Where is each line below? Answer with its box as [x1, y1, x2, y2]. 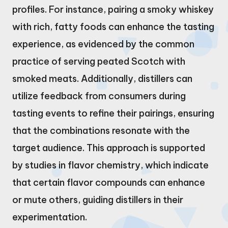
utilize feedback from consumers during [12, 90, 186, 102]
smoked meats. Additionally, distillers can [12, 72, 192, 84]
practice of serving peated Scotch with [12, 55, 185, 67]
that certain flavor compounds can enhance [12, 176, 205, 188]
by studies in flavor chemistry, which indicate [12, 159, 209, 171]
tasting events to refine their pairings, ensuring [12, 107, 214, 119]
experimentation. [12, 211, 87, 223]
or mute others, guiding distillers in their [12, 193, 183, 206]
